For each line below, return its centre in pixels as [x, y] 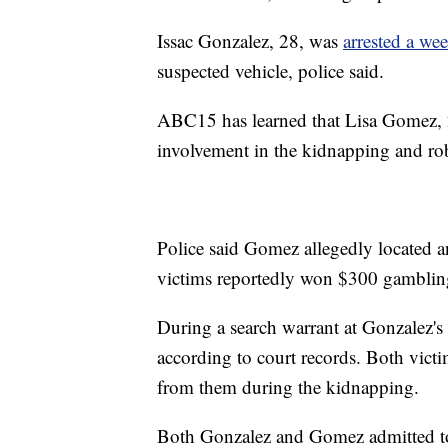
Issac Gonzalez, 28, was [250, 41]
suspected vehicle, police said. [270, 71]
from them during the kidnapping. [288, 387]
